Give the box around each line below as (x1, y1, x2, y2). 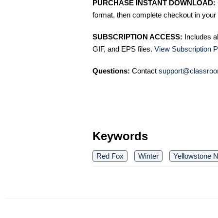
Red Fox (96, 152, 124, 161)
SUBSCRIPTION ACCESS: (92, 33, 182, 41)
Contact (130, 67, 159, 75)
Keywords (92, 129, 148, 143)
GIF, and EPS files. (92, 45, 154, 54)
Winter (138, 152, 159, 161)
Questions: (92, 67, 130, 75)
